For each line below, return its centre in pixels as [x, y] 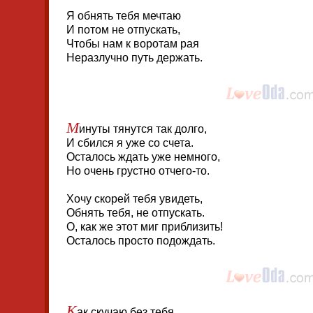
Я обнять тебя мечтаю [124, 16]
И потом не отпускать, [123, 30]
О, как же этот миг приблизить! [145, 227]
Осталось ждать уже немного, [143, 157]
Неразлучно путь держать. [134, 58]
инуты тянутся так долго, [143, 129]
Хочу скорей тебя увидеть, [134, 199]
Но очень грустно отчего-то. [138, 171]
